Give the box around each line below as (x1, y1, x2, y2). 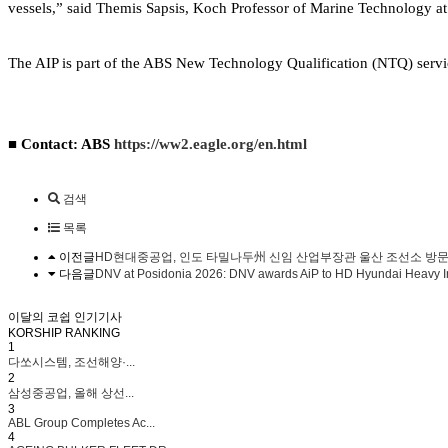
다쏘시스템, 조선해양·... (8, 354, 135, 369)
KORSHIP (8, 325, 62, 340)
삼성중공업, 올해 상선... (8, 385, 134, 400)
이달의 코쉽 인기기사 (8, 309, 122, 324)
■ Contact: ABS (8, 135, 114, 152)
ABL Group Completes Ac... (8, 415, 155, 430)
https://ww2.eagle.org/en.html (114, 135, 307, 152)
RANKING (65, 325, 120, 340)
